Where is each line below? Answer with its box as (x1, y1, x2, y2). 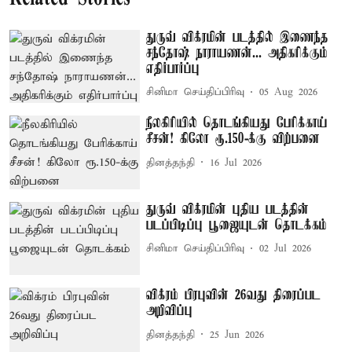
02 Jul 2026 (259, 242, 312, 256)
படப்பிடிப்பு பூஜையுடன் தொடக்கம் (146, 217, 328, 233)
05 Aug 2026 (259, 86, 318, 100)
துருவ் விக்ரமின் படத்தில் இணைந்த (146, 29, 329, 46)
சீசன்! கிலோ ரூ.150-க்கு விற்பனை (146, 131, 321, 148)
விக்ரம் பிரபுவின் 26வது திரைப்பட (146, 288, 321, 304)
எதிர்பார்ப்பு (146, 60, 200, 77)
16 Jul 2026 (210, 156, 262, 170)
